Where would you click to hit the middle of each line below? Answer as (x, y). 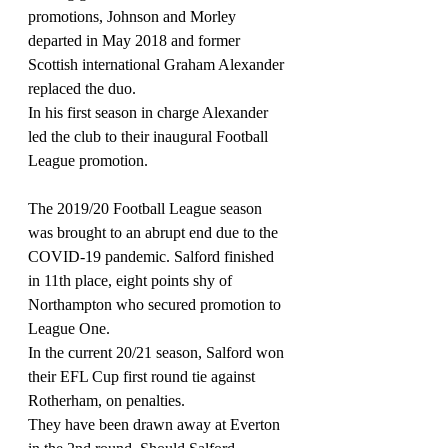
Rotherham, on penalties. (106, 400)
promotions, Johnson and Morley (134, 16)
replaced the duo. (82, 88)
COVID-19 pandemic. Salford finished (153, 256)
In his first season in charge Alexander (150, 112)
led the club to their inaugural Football (150, 136)
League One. (71, 328)
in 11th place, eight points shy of (132, 280)
